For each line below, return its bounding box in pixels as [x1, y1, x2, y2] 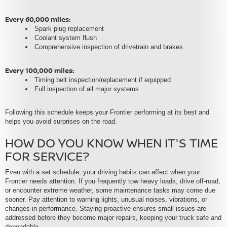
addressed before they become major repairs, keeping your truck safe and [5, 214, 221, 222]
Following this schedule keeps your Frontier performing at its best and [5, 108, 209, 117]
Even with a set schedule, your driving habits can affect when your [5, 168, 200, 176]
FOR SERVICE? [5, 147, 89, 165]
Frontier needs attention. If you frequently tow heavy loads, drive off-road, [5, 177, 220, 185]
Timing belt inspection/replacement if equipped [34, 76, 171, 84]
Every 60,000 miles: [5, 15, 70, 24]
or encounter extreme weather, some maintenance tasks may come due [5, 186, 215, 195]
